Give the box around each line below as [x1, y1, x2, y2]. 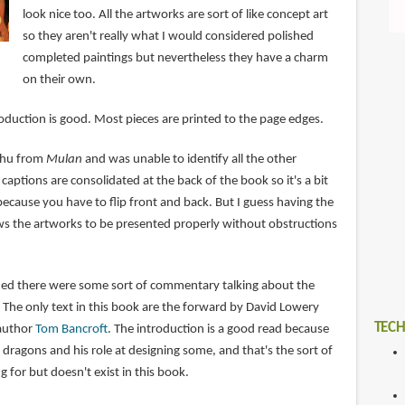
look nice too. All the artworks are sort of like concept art [22, 8, 328, 23]
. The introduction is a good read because [107, 323, 329, 337]
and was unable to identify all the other [81, 153, 297, 167]
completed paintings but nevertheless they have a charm [22, 52, 328, 66]
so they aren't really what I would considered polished [22, 30, 314, 44]
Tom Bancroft [34, 323, 108, 337]
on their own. [22, 73, 96, 88]
